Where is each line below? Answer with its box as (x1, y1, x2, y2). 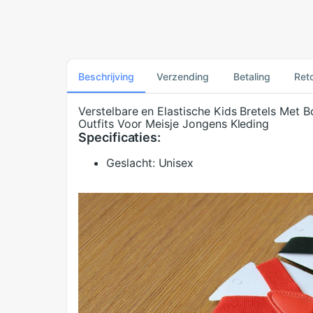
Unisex (158, 156, 194, 170)
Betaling (233, 70, 270, 82)
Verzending (156, 70, 209, 82)
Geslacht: (106, 156, 155, 170)
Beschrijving (78, 70, 134, 82)
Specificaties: (78, 130, 161, 145)
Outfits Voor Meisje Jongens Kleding (78, 117, 270, 131)
